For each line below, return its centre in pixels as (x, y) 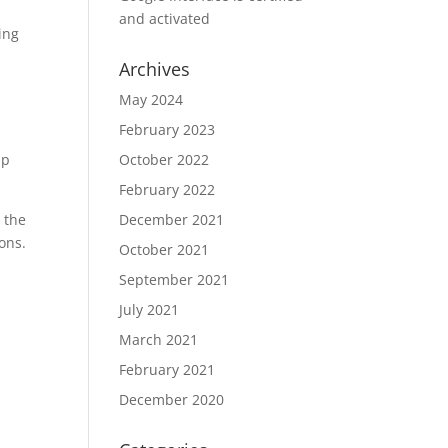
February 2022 (167, 189)
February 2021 (167, 369)
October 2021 (164, 249)
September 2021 (174, 279)
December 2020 (172, 399)
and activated (165, 18)
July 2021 (149, 309)
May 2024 (151, 99)
